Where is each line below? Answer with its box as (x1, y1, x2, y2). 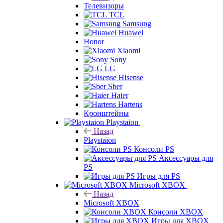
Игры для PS (137, 171, 180, 180)
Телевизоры (84, 1, 124, 10)
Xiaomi (117, 46, 140, 55)
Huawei (118, 28, 143, 37)
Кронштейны (84, 109, 129, 117)
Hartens (118, 100, 142, 109)
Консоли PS (134, 144, 174, 153)
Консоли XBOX (148, 207, 203, 216)
